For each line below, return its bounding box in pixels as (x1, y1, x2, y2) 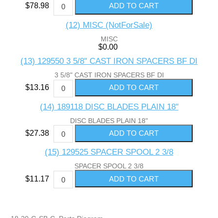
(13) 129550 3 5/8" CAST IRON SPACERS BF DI (20, 56, 198, 66)
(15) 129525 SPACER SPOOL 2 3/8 (45, 147, 173, 157)
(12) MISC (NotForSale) (66, 20, 152, 30)
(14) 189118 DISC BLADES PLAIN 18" (39, 102, 179, 111)
